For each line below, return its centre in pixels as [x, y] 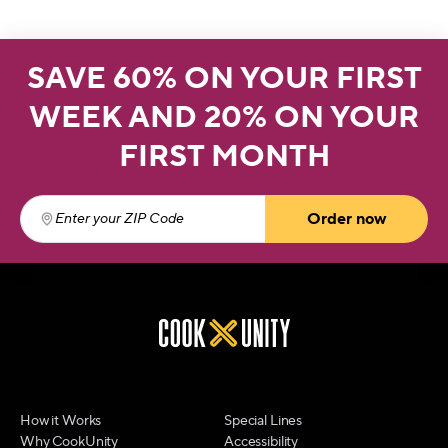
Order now [346, 218]
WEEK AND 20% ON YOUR [224, 117]
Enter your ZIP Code [112, 229]
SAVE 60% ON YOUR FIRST [224, 78]
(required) [225, 229]
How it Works [61, 420]
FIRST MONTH [224, 156]
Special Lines [263, 420]
